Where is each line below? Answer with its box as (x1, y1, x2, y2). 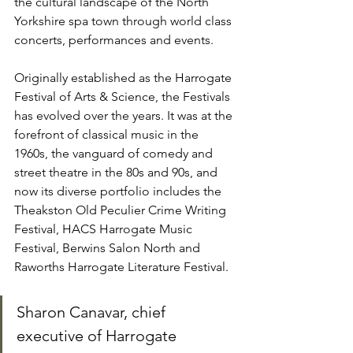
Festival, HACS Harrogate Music (14, 221, 195, 236)
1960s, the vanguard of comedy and (14, 146, 216, 161)
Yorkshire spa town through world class (14, 13, 235, 28)
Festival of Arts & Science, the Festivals (14, 89, 233, 104)
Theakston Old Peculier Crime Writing (14, 203, 229, 217)
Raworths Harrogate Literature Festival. (14, 259, 229, 274)
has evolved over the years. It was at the (14, 108, 236, 123)
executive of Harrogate (17, 326, 180, 345)
